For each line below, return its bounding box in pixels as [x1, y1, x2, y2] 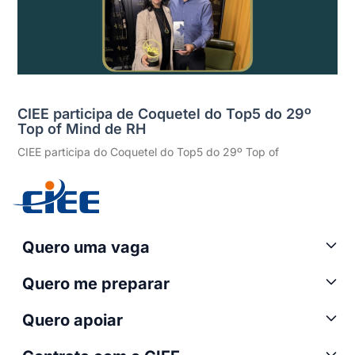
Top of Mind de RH [17, 120, 147, 137]
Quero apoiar [22, 310, 123, 330]
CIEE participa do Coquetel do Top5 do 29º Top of [17, 144, 280, 158]
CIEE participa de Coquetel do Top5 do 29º [17, 105, 312, 122]
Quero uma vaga [22, 237, 150, 257]
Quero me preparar [22, 273, 170, 293]
